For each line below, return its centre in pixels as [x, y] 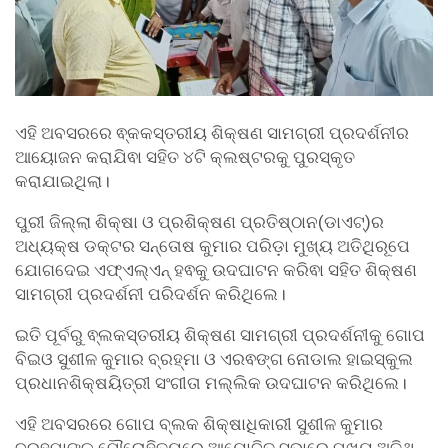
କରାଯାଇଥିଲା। [62, 181]
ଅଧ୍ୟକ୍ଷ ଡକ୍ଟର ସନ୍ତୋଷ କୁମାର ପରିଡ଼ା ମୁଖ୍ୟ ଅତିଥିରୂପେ [212, 246]
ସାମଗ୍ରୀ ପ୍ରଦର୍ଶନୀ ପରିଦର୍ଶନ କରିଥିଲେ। [150, 294]
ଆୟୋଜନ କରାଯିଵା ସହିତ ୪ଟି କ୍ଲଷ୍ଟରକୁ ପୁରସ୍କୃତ [185, 157]
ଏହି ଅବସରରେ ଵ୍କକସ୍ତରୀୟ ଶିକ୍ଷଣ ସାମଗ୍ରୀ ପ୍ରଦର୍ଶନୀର [212, 133]
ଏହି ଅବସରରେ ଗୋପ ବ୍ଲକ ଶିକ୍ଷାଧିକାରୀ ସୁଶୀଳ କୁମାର [199, 424]
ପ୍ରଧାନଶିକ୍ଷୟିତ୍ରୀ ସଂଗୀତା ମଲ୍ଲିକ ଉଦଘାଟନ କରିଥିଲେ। [211, 383]
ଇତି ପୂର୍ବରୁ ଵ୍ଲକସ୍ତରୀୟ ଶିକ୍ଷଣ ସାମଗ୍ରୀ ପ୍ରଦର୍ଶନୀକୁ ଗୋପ [220, 335]
